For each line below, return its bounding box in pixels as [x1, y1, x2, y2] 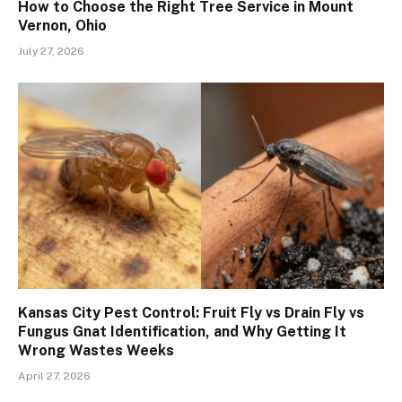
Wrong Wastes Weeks [18, 341, 174, 359]
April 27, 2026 [18, 369, 91, 382]
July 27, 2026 [18, 45, 84, 58]
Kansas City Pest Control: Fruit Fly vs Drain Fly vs [18, 303, 364, 321]
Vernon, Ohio [18, 17, 107, 35]
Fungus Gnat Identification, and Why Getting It [18, 322, 346, 340]
